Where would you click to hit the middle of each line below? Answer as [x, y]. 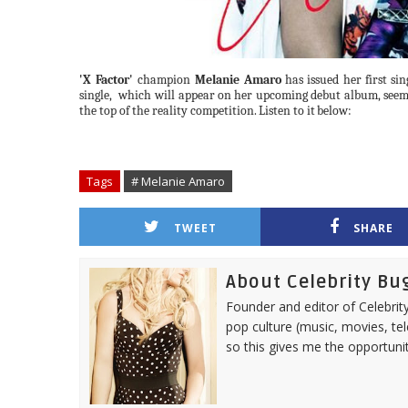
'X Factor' [107, 80]
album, [362, 95]
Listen [275, 111]
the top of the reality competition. [168, 111]
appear [196, 95]
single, [97, 95]
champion [164, 80]
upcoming [281, 95]
